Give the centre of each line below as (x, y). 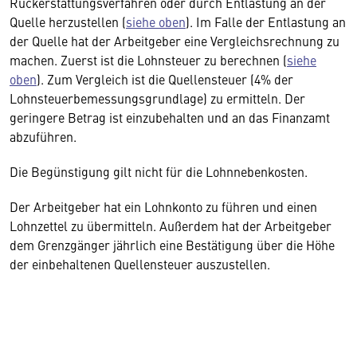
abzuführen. (45, 136)
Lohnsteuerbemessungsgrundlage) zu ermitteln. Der (157, 98)
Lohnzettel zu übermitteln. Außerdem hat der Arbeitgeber (171, 226)
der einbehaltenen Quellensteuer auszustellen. (140, 264)
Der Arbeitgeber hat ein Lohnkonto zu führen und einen (163, 206)
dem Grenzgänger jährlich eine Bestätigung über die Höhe (172, 245)
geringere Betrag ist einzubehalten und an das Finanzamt (170, 117)
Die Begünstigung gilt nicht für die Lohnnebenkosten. (160, 171)
